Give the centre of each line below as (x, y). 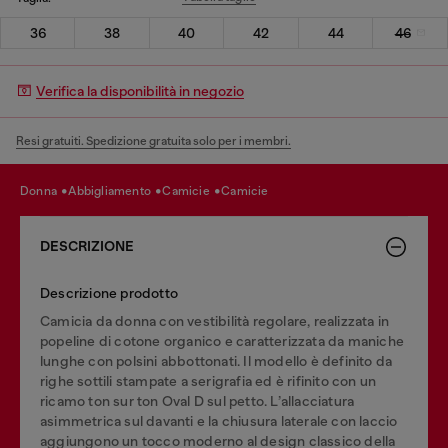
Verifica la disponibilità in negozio (140, 91)
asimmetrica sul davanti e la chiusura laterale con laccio (219, 420)
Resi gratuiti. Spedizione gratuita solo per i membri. (153, 140)
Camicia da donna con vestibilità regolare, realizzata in (215, 320)
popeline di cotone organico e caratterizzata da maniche (222, 340)
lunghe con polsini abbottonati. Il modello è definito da (216, 360)
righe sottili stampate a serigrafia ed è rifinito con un (208, 380)
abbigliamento (115, 191)
